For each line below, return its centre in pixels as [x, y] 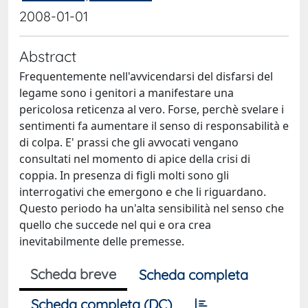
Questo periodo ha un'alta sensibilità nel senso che [152, 208]
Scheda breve [73, 274]
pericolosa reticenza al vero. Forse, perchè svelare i [152, 109]
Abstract [48, 56]
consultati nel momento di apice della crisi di [135, 159]
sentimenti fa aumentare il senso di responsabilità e [154, 126]
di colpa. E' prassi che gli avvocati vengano [129, 142]
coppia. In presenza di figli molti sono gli [124, 175]
